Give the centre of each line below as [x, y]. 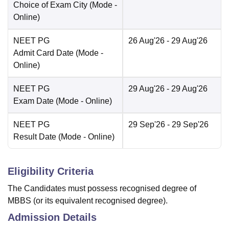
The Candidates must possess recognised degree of [102, 189]
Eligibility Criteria [51, 171]
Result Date [35, 137]
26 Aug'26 [146, 41]
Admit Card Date [43, 53]
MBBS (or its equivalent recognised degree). [88, 201]
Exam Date [33, 101]
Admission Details [52, 217]
